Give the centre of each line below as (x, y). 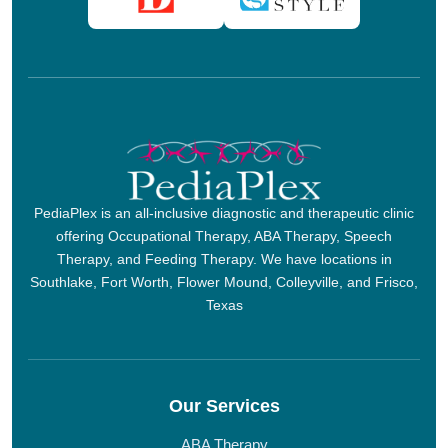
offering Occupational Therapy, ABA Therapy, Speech (224, 235)
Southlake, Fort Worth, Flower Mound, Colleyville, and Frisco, (224, 281)
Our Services (224, 405)
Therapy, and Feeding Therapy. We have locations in (224, 258)
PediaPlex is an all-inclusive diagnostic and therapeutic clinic (224, 212)
